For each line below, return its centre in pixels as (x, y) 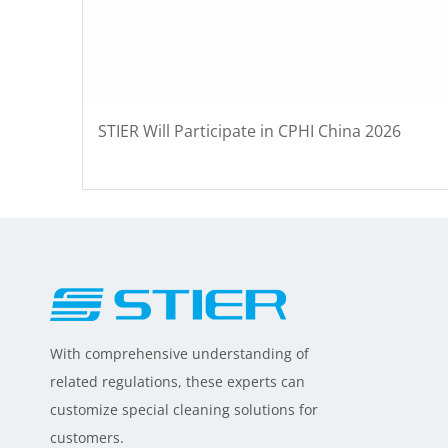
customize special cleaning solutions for (184, 409)
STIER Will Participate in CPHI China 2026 (249, 130)
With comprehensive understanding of (179, 353)
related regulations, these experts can (177, 381)
